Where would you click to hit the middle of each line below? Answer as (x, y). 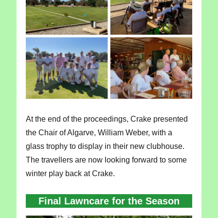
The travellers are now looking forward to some (106, 160)
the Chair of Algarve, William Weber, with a (99, 133)
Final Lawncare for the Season (109, 201)
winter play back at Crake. (70, 174)
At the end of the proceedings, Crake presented (107, 119)
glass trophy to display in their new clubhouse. (105, 146)
